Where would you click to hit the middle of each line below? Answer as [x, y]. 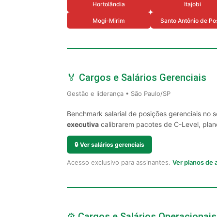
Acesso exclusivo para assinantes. [120, 162]
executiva [83, 124]
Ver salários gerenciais [112, 145]
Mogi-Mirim [109, 20]
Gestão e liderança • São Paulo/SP [119, 93]
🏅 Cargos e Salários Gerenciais [137, 77]
